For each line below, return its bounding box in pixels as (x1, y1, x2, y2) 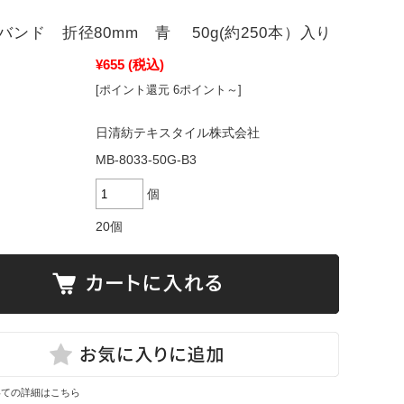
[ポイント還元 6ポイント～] (96, 83, 242, 96)
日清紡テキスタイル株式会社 (96, 126, 260, 140)
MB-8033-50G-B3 (96, 153, 197, 167)
